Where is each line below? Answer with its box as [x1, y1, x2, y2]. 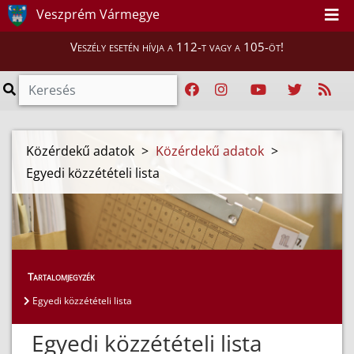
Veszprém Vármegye [33, 6, 160, 24]
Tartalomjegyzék [28, 269, 95, 284]
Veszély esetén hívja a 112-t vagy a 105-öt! [70, 39, 284, 55]
